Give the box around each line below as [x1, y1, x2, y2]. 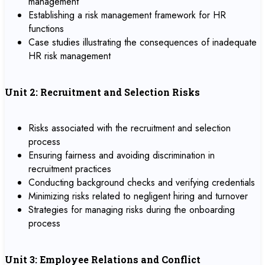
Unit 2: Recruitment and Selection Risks [5, 86, 200, 98]
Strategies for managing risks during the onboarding [28, 203, 235, 216]
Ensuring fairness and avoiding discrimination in [28, 148, 215, 162]
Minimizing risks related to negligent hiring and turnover [28, 189, 248, 203]
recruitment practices [28, 162, 111, 176]
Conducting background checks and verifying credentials [28, 176, 255, 189]
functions [28, 22, 64, 35]
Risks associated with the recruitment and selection [28, 121, 231, 135]
